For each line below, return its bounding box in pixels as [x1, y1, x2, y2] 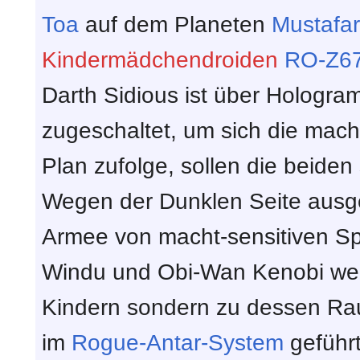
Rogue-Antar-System [72, 329, 284, 355]
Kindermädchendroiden [42, 47, 278, 72]
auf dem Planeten [79, 11, 272, 37]
